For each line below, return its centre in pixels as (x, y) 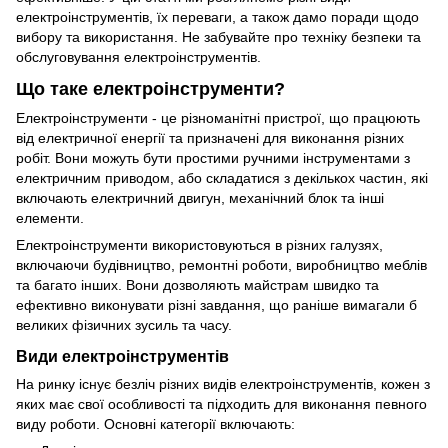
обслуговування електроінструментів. (138, 57)
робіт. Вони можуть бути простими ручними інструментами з (213, 157)
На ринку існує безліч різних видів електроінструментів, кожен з (223, 383)
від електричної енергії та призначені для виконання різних (210, 137)
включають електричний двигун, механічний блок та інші (200, 197)
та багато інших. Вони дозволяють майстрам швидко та (197, 284)
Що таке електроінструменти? (150, 88)
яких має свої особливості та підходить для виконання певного (221, 403)
